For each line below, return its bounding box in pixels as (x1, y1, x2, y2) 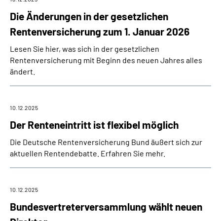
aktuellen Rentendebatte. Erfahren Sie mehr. (10, 148, 165, 158)
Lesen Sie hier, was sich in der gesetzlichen (10, 44, 159, 53)
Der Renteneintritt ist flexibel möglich (10, 118, 179, 131)
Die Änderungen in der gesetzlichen (10, 10, 168, 22)
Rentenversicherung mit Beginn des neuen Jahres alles (10, 55, 202, 65)
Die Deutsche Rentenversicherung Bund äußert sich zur (10, 137, 202, 147)
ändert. (10, 67, 35, 76)
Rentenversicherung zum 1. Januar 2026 (10, 25, 189, 37)
